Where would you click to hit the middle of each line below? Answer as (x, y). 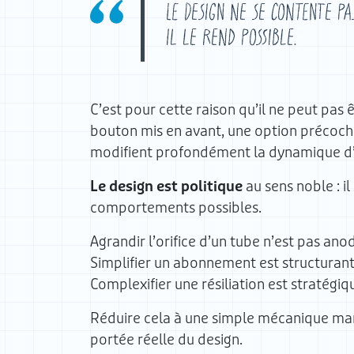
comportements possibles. (176, 208)
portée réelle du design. (166, 340)
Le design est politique (166, 186)
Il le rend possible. (231, 36)
